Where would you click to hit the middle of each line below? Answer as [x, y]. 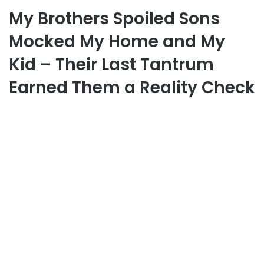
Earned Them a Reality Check [132, 87]
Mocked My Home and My [117, 41]
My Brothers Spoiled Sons [114, 18]
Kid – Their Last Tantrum [111, 64]
